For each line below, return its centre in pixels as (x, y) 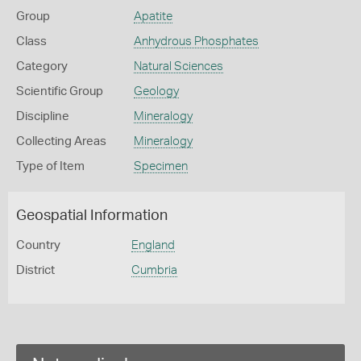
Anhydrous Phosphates (196, 41)
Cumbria (154, 270)
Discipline (43, 116)
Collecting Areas (61, 141)
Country (38, 245)
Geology (156, 91)
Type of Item (50, 166)
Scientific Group (60, 91)
